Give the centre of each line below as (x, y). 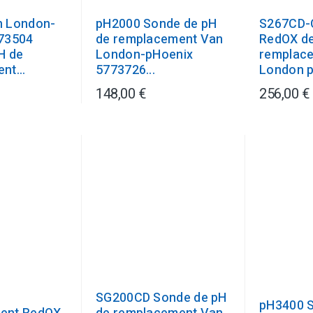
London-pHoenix (145, 55)
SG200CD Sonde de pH (161, 298)
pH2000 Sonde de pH (156, 24)
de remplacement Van (160, 39)
